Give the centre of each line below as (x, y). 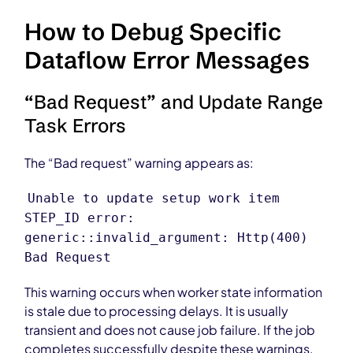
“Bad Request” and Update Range (174, 102)
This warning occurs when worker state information (174, 292)
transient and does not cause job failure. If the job (170, 330)
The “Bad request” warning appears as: (139, 163)
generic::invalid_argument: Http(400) (167, 238)
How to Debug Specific (153, 32)
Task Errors (76, 126)
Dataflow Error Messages (167, 60)
